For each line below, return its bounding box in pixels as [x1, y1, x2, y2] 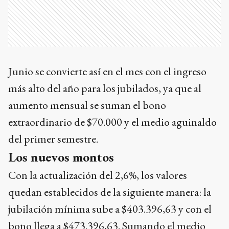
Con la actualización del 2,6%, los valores [8, 168, 187, 182]
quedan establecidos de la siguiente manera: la [8, 185, 211, 199]
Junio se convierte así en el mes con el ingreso [8, 64, 207, 79]
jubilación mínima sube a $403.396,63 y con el [8, 201, 212, 216]
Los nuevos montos [8, 148, 114, 166]
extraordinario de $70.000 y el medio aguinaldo [8, 114, 217, 129]
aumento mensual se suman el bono [8, 98, 166, 112]
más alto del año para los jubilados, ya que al [8, 81, 201, 96]
